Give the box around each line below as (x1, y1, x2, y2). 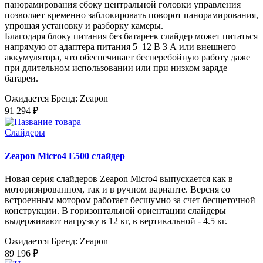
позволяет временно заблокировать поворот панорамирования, (5, 10, 258, 21)
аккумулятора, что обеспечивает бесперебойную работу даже (5, 52, 250, 63)
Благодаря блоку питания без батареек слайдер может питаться (5, 31, 258, 42)
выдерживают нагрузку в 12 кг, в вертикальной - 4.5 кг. (5, 215, 232, 226)
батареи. (5, 73, 38, 84)
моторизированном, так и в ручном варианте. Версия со (5, 184, 230, 194)
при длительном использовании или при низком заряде (5, 63, 227, 73)
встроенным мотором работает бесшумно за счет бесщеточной (5, 194, 255, 205)
